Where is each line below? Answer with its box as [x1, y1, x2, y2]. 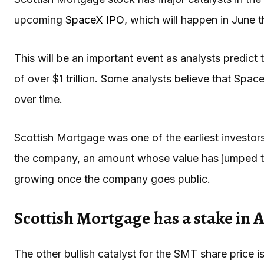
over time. [14, 93, 62, 105]
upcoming [14, 13, 65, 26]
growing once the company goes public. [14, 172, 213, 185]
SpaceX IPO [65, 13, 124, 26]
